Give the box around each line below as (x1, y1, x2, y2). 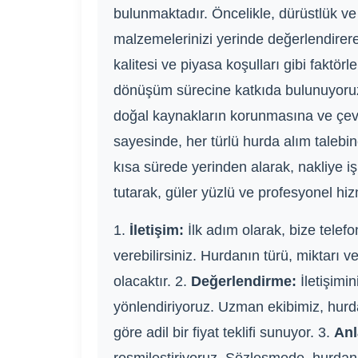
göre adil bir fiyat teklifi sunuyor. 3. (113, 324, 334, 341)
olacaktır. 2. (113, 273, 191, 290)
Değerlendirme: (191, 273, 296, 290)
